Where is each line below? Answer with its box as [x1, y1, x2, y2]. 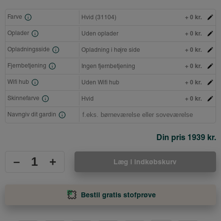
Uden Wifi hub [81, 78, 120, 86]
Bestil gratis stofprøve [80, 190, 156, 199]
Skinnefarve [7, 94, 39, 102]
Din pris [156, 132, 187, 142]
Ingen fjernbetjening [81, 62, 136, 70]
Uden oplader [81, 30, 119, 37]
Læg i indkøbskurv [113, 157, 177, 166]
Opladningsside [7, 45, 50, 53]
